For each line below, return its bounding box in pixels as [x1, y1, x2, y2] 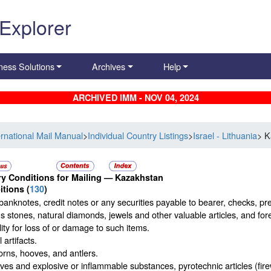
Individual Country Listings [88, 129, 189, 142]
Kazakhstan [115, 171, 163, 184]
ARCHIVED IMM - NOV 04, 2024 [72, 91, 199, 104]
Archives [92, 60, 126, 73]
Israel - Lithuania [193, 129, 258, 142]
